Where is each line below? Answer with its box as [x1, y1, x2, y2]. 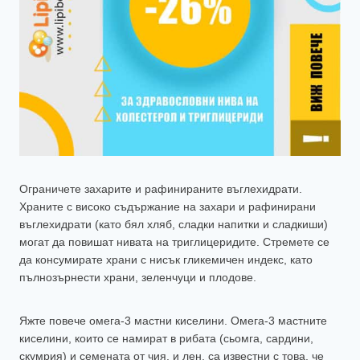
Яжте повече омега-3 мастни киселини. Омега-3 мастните [19, 314, 327, 328]
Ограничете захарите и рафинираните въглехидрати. [19, 182, 302, 196]
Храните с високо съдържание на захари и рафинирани [19, 200, 316, 214]
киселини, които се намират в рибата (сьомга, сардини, [19, 332, 313, 346]
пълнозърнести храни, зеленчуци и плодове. [19, 271, 256, 284]
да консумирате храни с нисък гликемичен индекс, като [19, 253, 313, 267]
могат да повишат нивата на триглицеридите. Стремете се [19, 235, 329, 249]
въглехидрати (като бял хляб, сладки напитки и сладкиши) [19, 218, 328, 231]
